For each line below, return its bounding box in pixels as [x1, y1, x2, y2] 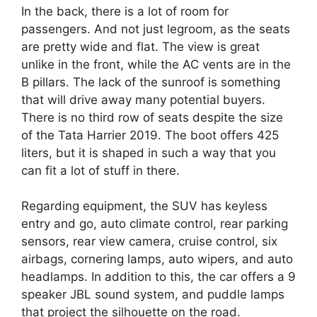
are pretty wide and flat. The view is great [21, 39, 260, 54]
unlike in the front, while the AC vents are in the [21, 57, 291, 71]
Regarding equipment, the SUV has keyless [21, 199, 267, 214]
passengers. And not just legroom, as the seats [21, 21, 290, 36]
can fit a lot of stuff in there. [21, 163, 180, 178]
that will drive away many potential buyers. [21, 92, 265, 107]
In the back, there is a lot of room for [21, 4, 229, 18]
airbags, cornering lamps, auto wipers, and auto [21, 252, 293, 267]
